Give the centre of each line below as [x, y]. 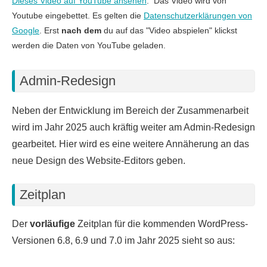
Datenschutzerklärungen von [198, 16]
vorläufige [52, 224]
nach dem [81, 31]
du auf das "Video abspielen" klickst [169, 31]
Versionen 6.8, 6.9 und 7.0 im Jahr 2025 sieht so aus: [123, 241]
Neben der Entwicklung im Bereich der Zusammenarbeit [130, 110]
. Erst [50, 31]
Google [26, 31]
